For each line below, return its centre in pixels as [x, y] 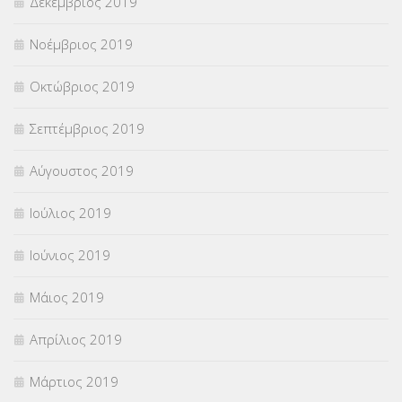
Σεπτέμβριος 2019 [87, 128]
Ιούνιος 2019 [70, 254]
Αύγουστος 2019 [82, 170]
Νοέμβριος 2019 [81, 44]
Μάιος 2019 [67, 297]
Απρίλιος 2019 [76, 339]
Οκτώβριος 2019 [82, 86]
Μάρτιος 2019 [74, 381]
